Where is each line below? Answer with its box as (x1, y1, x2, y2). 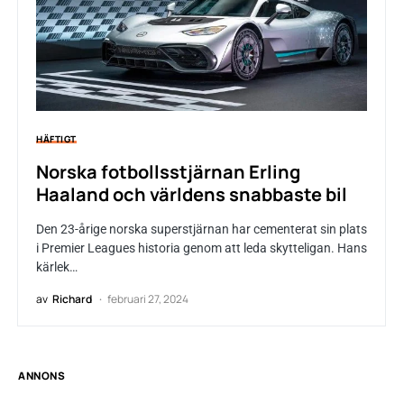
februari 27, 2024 (107, 291, 188, 308)
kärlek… (36, 260, 78, 275)
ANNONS (18, 369, 66, 383)
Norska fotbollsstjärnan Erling (36, 160, 300, 185)
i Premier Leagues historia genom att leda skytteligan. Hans (36, 241, 367, 256)
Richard (52, 291, 92, 308)
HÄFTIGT (36, 133, 77, 146)
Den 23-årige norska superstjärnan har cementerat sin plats (36, 222, 367, 237)
